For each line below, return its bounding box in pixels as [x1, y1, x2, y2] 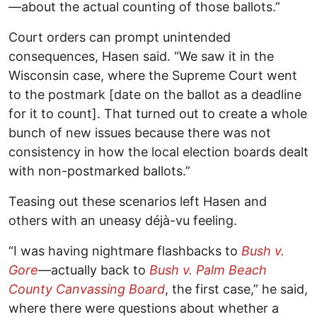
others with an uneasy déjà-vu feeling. [8, 213, 237, 229]
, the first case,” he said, [165, 282, 308, 297]
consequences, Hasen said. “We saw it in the [8, 49, 274, 64]
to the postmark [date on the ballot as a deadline [8, 87, 301, 103]
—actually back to [38, 263, 149, 278]
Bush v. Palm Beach [149, 263, 267, 278]
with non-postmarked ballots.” [8, 163, 190, 179]
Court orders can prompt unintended [8, 30, 231, 45]
